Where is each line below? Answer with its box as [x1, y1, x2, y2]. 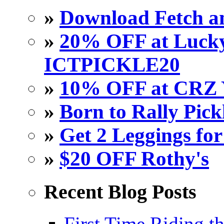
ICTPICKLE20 [44, 53, 180, 76]
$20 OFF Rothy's [59, 147, 209, 170]
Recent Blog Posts [44, 180, 196, 203]
